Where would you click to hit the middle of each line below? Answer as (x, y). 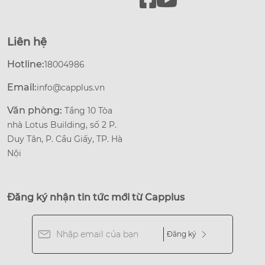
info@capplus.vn (71, 87)
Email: (22, 87)
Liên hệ (27, 42)
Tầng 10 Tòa (88, 110)
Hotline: (26, 64)
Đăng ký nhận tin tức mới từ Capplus (96, 197)
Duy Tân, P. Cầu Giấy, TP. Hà (65, 139)
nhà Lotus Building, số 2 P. (62, 125)
